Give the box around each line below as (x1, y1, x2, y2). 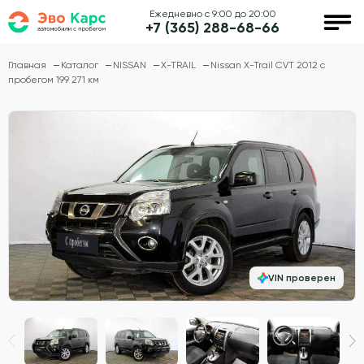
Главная (8, 59, 49, 71)
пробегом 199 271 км (8, 74, 99, 85)
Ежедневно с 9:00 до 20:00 (149, 7, 276, 19)
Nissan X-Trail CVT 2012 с (210, 59, 325, 71)
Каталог (61, 59, 101, 71)
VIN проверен (268, 271, 336, 284)
